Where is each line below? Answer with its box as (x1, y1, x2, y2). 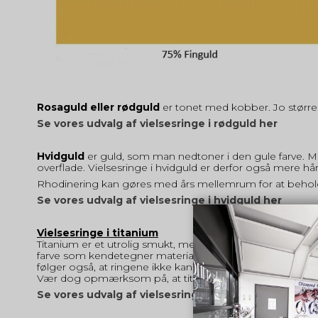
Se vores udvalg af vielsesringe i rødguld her (37, 116, 278, 130)
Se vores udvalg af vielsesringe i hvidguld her (37, 193, 282, 207)
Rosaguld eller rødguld (37, 100, 160, 114)
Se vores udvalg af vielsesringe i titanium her (37, 287, 281, 301)
